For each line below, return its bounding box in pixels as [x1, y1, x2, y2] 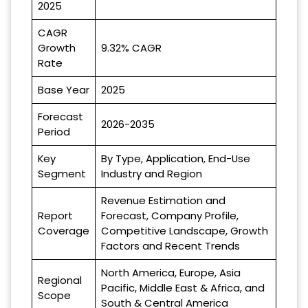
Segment [38, 166, 86, 181]
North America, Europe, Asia [101, 265, 241, 280]
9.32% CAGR [101, 40, 162, 55]
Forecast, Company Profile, [101, 208, 239, 223]
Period [38, 124, 70, 139]
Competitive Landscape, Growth [101, 223, 268, 238]
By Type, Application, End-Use [101, 151, 250, 166]
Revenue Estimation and [101, 192, 225, 208]
